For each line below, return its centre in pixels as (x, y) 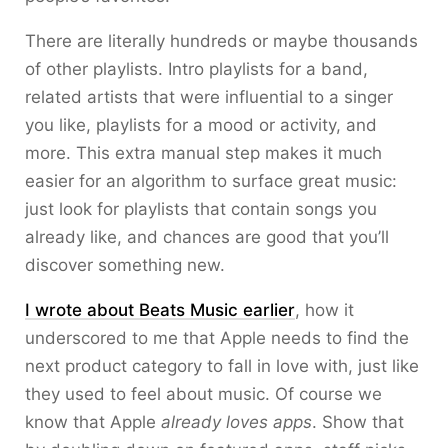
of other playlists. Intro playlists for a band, (196, 69)
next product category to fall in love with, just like (222, 366)
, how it (324, 310)
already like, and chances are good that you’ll (207, 237)
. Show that (358, 422)
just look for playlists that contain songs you (201, 209)
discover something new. (125, 265)
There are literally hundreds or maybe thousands (221, 41)
